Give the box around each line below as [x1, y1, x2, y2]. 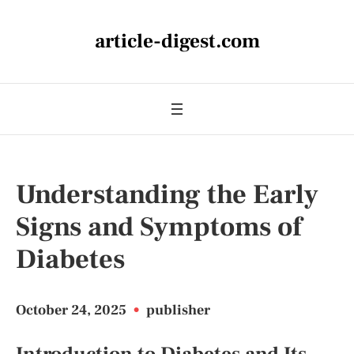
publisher [146, 301, 210, 319]
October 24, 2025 [16, 301, 130, 319]
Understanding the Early [16, 177, 318, 212]
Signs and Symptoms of [16, 209, 302, 244]
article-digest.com [94, 28, 260, 54]
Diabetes [16, 242, 125, 277]
